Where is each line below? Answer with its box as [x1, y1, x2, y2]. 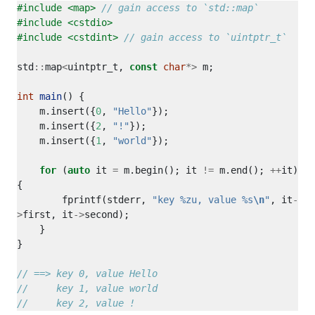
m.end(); [214, 165, 270, 176]
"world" [112, 135, 152, 146]
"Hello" [112, 105, 152, 117]
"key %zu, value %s [152, 194, 253, 205]
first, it [22, 209, 73, 220]
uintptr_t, [67, 61, 129, 72]
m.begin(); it [118, 165, 202, 176]
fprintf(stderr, [62, 194, 152, 205]
